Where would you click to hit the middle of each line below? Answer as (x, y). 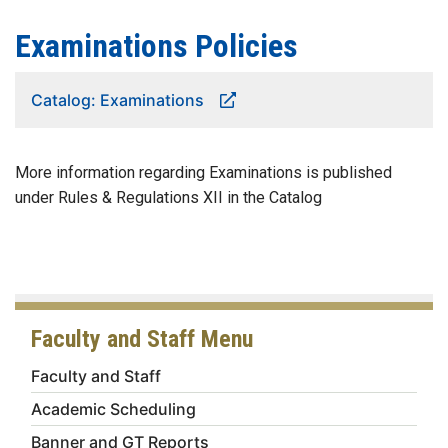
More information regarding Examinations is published (203, 172)
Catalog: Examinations (117, 100)
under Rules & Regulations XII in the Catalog (168, 197)
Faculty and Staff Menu (142, 339)
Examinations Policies (156, 46)
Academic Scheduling (113, 409)
